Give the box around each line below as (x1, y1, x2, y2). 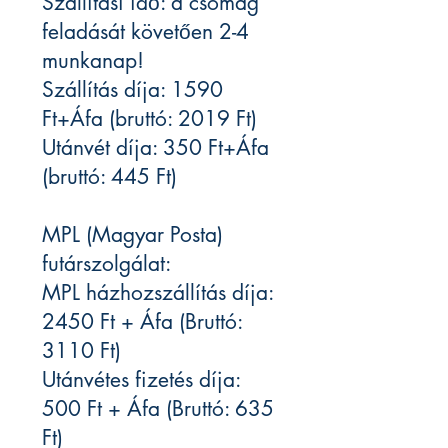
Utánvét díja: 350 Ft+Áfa (42, 134, 269, 162)
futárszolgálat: (42, 250, 171, 278)
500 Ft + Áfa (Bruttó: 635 (42, 395, 274, 423)
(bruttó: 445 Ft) (42, 163, 177, 191)
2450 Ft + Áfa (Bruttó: (42, 308, 242, 336)
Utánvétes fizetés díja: (42, 366, 240, 394)
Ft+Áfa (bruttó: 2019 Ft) (42, 105, 257, 133)
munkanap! (42, 47, 144, 75)
